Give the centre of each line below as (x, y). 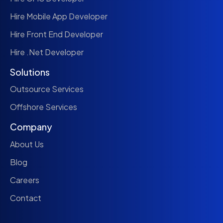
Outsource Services (47, 89)
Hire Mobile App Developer (59, 16)
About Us (27, 144)
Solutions (30, 72)
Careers (25, 180)
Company (31, 127)
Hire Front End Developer (56, 34)
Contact (26, 198)
